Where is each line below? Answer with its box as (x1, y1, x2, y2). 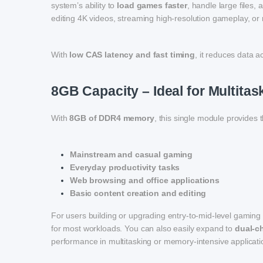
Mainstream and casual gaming (70, 150, 193, 160)
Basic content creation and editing (70, 188, 207, 198)
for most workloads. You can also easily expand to (51, 224, 235, 234)
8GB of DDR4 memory (69, 113, 154, 123)
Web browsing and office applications (70, 176, 220, 186)
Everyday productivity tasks (70, 163, 180, 173)
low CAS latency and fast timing (69, 50, 195, 60)
